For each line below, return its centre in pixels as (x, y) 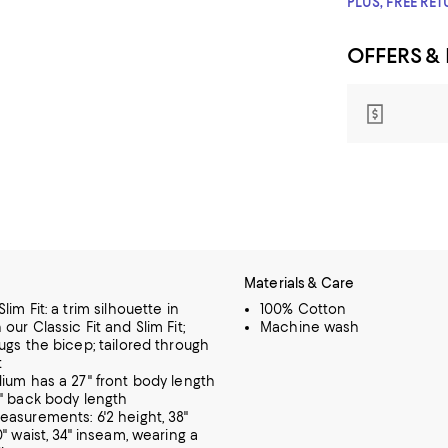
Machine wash (310, 327)
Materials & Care (299, 283)
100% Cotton (303, 309)
